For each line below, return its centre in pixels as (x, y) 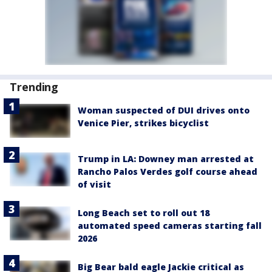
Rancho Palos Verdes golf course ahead (168, 172)
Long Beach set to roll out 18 (144, 213)
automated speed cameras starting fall (170, 226)
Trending (34, 87)
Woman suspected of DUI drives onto (164, 110)
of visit (94, 185)
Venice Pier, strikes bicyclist (143, 123)
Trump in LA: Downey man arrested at (166, 159)
